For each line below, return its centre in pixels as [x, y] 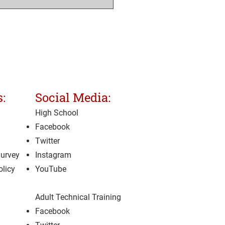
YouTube [51, 169]
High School [57, 113]
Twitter [47, 141]
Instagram [53, 155]
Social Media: [73, 98]
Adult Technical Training [78, 197]
